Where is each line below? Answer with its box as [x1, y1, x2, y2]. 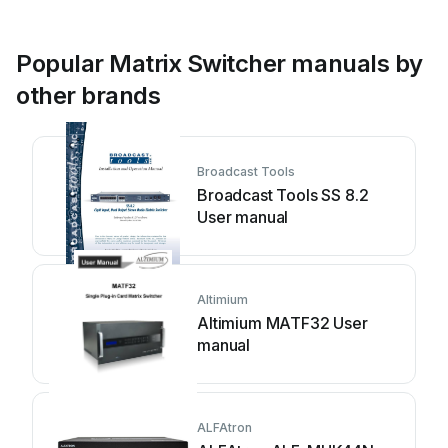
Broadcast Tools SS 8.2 [197, 185, 369, 205]
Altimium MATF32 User [197, 313, 368, 333]
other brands [16, 81, 161, 110]
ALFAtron [197, 420, 252, 435]
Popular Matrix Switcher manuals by [16, 49, 423, 78]
